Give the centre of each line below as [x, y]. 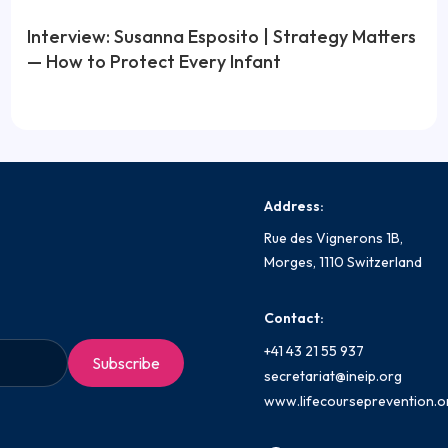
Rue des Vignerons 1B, [333, 237]
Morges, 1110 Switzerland [343, 261]
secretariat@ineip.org [333, 375]
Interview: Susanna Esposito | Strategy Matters [221, 36]
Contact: [294, 317]
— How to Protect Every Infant [153, 61]
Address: [294, 205]
